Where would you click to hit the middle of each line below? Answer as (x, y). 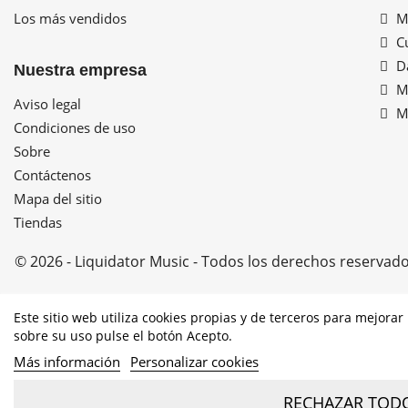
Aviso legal (47, 104)
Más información (67, 362)
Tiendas (38, 223)
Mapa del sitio (58, 199)
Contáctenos (52, 175)
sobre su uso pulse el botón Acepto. (123, 336)
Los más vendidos (70, 19)
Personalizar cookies (194, 362)
